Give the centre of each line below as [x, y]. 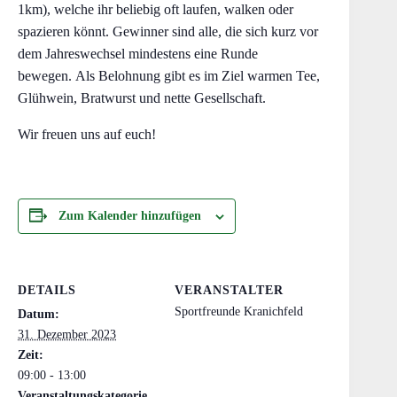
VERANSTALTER [230, 290]
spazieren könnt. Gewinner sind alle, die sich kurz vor [168, 31]
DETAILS [47, 290]
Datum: [39, 314]
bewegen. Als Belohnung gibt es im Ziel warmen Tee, [169, 76]
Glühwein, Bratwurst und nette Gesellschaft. [142, 98]
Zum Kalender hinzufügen [130, 216]
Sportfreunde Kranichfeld [239, 311]
